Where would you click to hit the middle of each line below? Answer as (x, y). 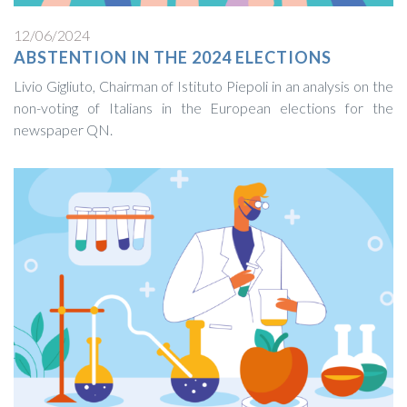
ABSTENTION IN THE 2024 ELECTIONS (173, 57)
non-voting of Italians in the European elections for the (203, 107)
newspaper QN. (63, 129)
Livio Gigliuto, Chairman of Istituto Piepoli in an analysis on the (203, 85)
